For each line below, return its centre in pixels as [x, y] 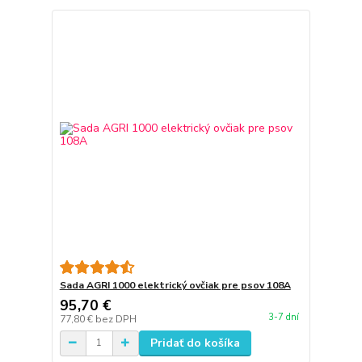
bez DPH [116, 319]
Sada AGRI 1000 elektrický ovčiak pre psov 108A [175, 285]
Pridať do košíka [195, 343]
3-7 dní [283, 317]
